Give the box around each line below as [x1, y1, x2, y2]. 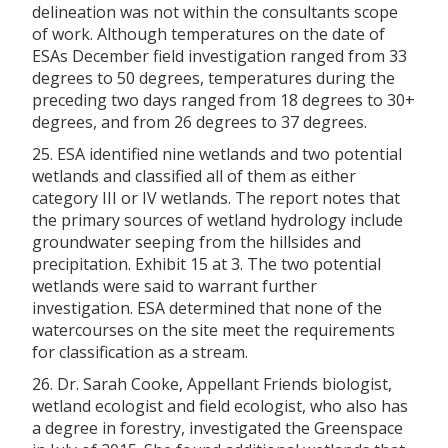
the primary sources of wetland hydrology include [32, 208, 403, 231]
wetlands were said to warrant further [32, 274, 317, 297]
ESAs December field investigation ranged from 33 [32, 44, 407, 67]
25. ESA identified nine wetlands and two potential [32, 142, 402, 165]
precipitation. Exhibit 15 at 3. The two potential [32, 252, 381, 275]
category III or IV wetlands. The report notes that [32, 186, 400, 209]
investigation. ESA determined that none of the [32, 296, 382, 319]
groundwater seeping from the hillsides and [32, 230, 361, 253]
